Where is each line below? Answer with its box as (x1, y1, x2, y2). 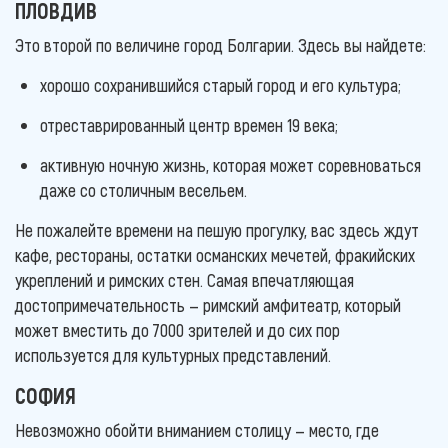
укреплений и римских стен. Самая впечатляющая (15, 268, 354, 291)
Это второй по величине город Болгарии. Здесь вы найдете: (15, 33, 426, 56)
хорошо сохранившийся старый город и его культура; (40, 73, 401, 96)
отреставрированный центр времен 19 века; (40, 113, 338, 136)
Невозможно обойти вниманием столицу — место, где (15, 418, 379, 441)
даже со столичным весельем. (40, 178, 247, 201)
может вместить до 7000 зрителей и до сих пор (15, 318, 340, 341)
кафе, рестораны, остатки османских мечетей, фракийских (15, 243, 415, 266)
